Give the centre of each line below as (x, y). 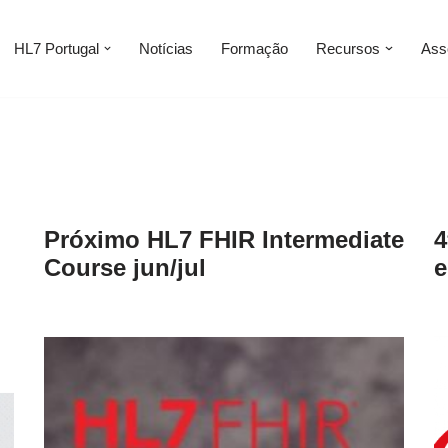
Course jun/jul (125, 267)
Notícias (166, 48)
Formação (254, 48)
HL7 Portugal (56, 48)
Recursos (348, 48)
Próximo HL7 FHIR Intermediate (224, 239)
